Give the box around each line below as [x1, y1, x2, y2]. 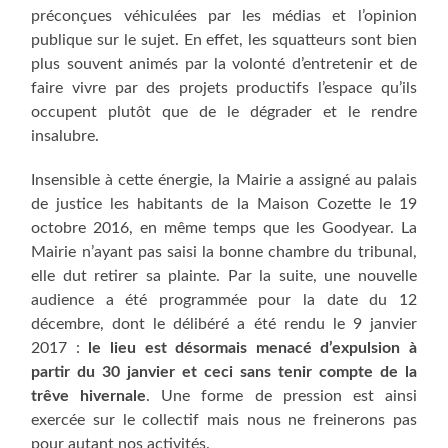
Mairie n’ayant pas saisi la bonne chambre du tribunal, [31, 244, 417, 261]
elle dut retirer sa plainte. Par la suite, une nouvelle [31, 268, 417, 285]
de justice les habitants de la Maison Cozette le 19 [31, 196, 417, 213]
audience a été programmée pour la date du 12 [31, 292, 417, 309]
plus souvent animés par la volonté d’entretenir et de [31, 56, 417, 73]
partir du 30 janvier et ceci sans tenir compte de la [31, 364, 417, 381]
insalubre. [31, 128, 100, 145]
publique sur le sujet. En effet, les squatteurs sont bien [31, 32, 417, 49]
